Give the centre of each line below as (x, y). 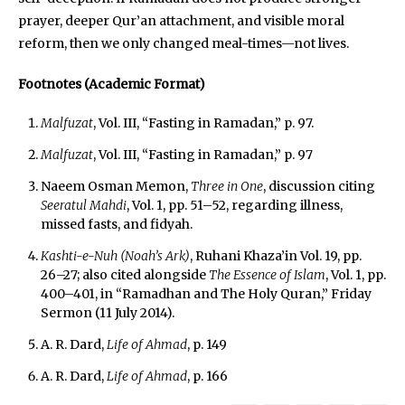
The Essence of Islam (267, 274)
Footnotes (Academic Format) (112, 84)
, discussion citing (319, 186)
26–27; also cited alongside (124, 274)
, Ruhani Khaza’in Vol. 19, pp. (275, 255)
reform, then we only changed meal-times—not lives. (184, 43)
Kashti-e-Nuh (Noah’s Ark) (115, 255)
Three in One (226, 186)
